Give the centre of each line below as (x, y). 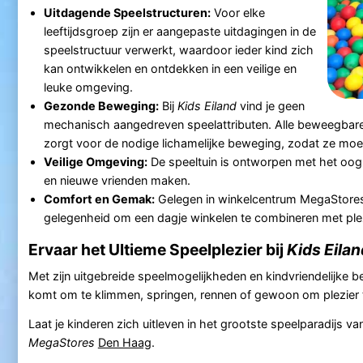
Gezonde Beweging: (101, 105)
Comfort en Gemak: (99, 199)
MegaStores (61, 342)
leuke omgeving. (88, 87)
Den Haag (124, 342)
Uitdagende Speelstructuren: (127, 12)
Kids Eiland (207, 105)
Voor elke (237, 12)
